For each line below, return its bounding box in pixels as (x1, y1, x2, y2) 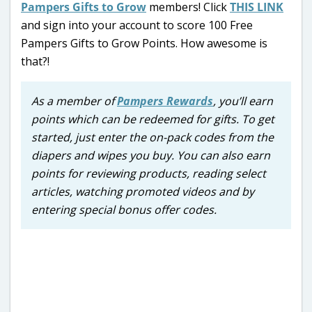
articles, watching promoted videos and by (31, 183, 254, 199)
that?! (21, 53, 49, 69)
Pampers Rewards (117, 93, 213, 109)
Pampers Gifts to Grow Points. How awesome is (21, 35, 267, 51)
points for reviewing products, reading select (31, 165, 266, 181)
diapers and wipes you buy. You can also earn (31, 147, 270, 163)
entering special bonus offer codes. (31, 201, 217, 217)
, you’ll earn (213, 93, 273, 109)
